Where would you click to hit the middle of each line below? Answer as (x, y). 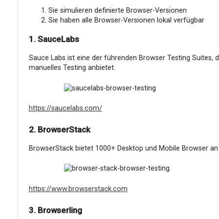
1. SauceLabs (54, 39)
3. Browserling (55, 210)
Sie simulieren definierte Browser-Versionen (117, 11)
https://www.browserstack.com (78, 189)
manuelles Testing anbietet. (72, 68)
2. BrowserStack (59, 129)
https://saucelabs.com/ (65, 109)
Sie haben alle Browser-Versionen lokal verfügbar (126, 21)
